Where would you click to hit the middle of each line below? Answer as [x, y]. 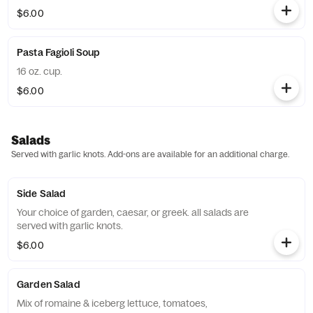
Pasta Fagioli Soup [59, 52]
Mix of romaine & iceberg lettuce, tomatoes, [112, 303]
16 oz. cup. [39, 71]
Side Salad [42, 194]
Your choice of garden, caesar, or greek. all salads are [133, 212]
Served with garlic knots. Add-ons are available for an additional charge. [150, 154]
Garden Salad [49, 284]
